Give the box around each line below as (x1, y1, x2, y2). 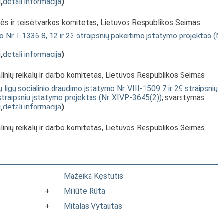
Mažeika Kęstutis (64, 171, 123, 181)
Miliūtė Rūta (64, 186, 105, 196)
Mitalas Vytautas (64, 201, 122, 211)
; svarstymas (162, 93, 204, 102)
